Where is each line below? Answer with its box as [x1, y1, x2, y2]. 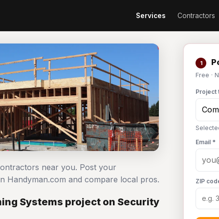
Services [136, 11, 166, 20]
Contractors [177, 11, 215, 20]
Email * [196, 138, 216, 146]
